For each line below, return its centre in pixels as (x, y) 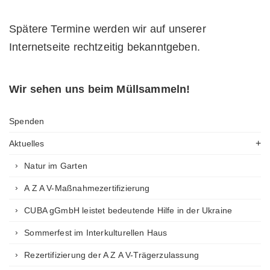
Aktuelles (27, 143)
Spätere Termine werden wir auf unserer (108, 29)
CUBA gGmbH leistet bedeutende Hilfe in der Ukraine (128, 210)
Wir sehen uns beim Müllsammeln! (100, 89)
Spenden (27, 121)
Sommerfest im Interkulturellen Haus (96, 233)
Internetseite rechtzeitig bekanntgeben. (105, 47)
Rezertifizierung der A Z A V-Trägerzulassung (112, 255)
